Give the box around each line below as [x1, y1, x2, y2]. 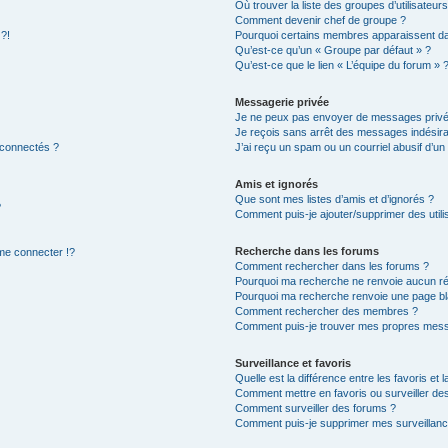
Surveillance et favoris [235, 357, 352, 369]
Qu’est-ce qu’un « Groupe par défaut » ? [235, 44, 432, 56]
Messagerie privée [235, 96, 330, 108]
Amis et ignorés [235, 178, 319, 190]
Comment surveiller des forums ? [235, 402, 397, 414]
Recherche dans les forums [235, 245, 380, 257]
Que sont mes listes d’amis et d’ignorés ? [235, 193, 435, 205]
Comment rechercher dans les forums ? [235, 260, 430, 272]
